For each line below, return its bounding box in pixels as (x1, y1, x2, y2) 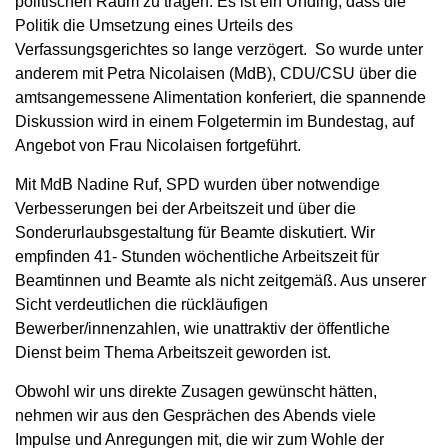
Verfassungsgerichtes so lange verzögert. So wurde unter (15, 41, 423, 59)
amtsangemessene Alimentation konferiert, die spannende (15, 89, 426, 107)
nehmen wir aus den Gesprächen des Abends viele (15, 407, 376, 425)
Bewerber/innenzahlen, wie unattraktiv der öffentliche (15, 320, 390, 338)
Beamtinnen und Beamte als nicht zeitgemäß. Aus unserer (15, 272, 426, 290)
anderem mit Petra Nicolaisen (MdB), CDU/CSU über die (15, 65, 417, 83)
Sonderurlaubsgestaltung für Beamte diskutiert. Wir (15, 224, 375, 242)
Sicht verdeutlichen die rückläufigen (15, 296, 268, 314)
